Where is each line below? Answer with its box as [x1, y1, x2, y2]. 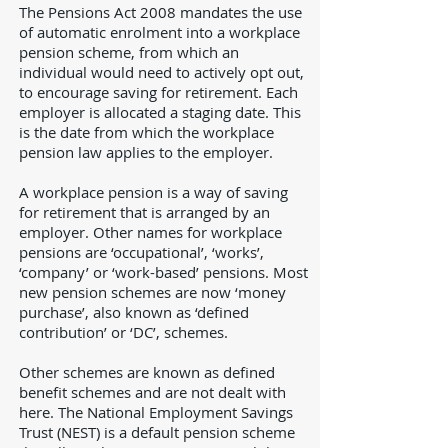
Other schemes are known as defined [19, 362, 275, 382]
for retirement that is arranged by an [19, 202, 270, 222]
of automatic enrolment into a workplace [19, 22, 300, 42]
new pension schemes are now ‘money [19, 282, 286, 302]
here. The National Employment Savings [19, 402, 293, 422]
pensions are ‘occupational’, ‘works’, [19, 242, 264, 262]
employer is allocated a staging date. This [19, 102, 301, 122]
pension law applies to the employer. [19, 142, 273, 162]
